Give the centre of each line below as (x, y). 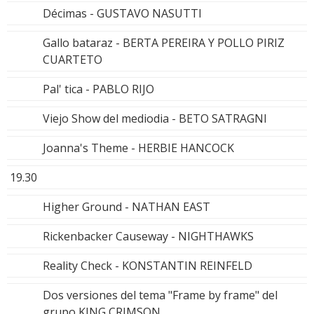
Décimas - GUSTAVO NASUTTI (122, 14)
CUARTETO (73, 60)
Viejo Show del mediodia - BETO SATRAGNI (155, 119)
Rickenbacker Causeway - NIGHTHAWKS (148, 237)
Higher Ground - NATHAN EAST (127, 207)
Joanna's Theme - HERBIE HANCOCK (138, 148)
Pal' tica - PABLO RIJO (98, 89)
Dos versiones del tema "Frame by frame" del (160, 295)
